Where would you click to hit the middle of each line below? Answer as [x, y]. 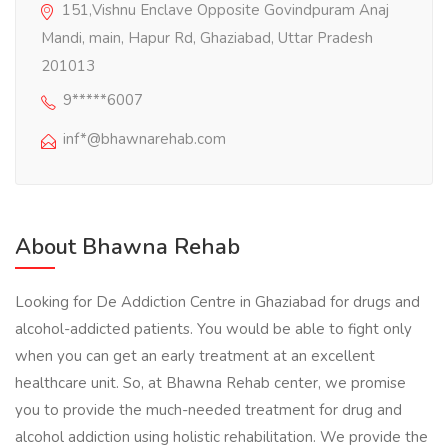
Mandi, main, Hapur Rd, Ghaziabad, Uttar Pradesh [207, 38]
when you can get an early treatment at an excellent [195, 356]
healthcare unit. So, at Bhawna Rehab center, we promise [210, 383]
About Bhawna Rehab [127, 247]
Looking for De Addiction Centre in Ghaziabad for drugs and [217, 302]
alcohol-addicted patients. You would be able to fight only [213, 329]
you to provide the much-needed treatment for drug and [208, 410]
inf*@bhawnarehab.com [144, 139]
